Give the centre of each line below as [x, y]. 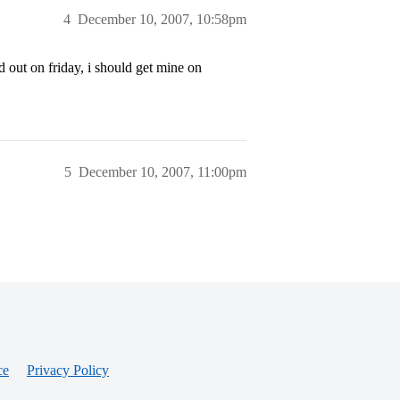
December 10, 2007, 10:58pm [162, 19]
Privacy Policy [68, 370]
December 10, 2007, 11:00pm [162, 172]
